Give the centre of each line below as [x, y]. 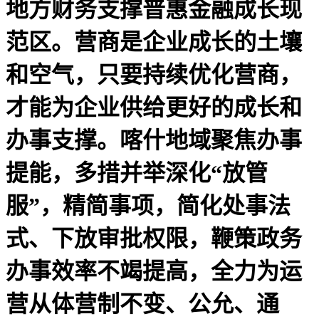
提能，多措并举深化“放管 [137, 173]
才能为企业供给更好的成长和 [154, 107]
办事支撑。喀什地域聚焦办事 [154, 140]
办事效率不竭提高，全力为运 [154, 271]
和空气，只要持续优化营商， [154, 74]
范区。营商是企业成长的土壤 [154, 42]
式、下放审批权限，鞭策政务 [154, 238]
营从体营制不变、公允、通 [142, 304]
